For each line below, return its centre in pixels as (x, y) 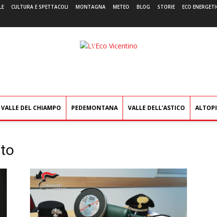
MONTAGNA (91, 7)
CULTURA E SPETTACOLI (40, 7)
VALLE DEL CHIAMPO (31, 108)
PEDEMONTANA (94, 108)
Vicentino (122, 55)
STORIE (166, 7)
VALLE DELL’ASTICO (156, 108)
